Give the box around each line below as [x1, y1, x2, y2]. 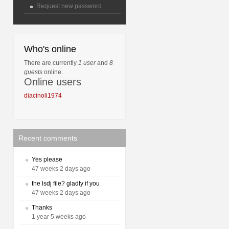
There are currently [24, 59, 78, 66]
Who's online [24, 44, 76, 54]
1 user [78, 59, 96, 66]
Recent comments [18, 134, 77, 142]
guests [24, 68, 42, 76]
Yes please [32, 156, 62, 163]
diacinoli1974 [24, 92, 62, 99]
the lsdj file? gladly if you [32, 180, 100, 187]
